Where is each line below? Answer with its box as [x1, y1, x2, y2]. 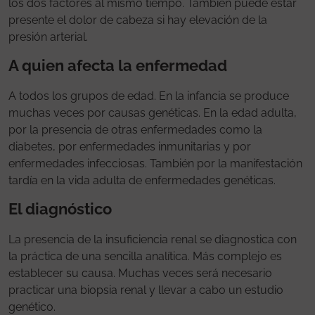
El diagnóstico [8, 199, 112, 218]
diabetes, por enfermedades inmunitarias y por [8, 139, 251, 153]
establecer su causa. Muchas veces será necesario [8, 266, 272, 280]
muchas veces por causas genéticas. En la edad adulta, [8, 105, 297, 120]
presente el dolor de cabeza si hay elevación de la [8, 13, 267, 27]
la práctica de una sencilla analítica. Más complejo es [8, 249, 282, 263]
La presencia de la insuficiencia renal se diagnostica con [8, 232, 297, 246]
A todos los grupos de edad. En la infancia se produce [8, 89, 289, 103]
